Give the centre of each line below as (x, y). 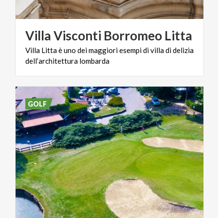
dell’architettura (52, 61)
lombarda (94, 61)
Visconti (77, 35)
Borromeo (133, 35)
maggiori (103, 50)
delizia (183, 50)
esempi (130, 50)
